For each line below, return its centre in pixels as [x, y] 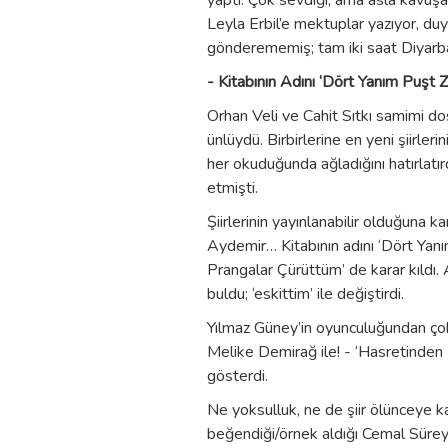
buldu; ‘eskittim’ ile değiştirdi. [305, 294]
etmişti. [232, 188]
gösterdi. [237, 376]
